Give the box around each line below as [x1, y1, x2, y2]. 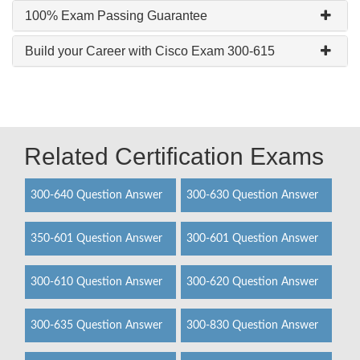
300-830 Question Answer [186, 320, 318, 331]
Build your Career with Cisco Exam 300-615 [25, 44, 275, 58]
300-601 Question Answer [186, 233, 318, 244]
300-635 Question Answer [31, 320, 162, 331]
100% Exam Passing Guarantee [25, 9, 207, 22]
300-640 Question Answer [31, 190, 162, 201]
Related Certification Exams [24, 143, 324, 170]
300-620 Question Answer [186, 276, 318, 288]
